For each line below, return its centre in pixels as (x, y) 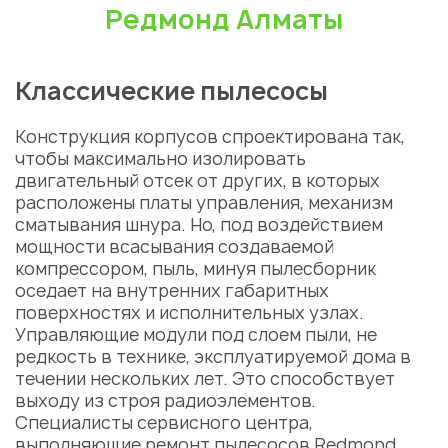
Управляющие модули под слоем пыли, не (196, 334)
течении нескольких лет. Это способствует (205, 378)
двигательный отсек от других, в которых (197, 180)
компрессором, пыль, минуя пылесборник (195, 268)
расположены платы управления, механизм (204, 202)
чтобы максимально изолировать (160, 158)
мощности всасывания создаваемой (174, 246)
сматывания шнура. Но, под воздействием (199, 224)
